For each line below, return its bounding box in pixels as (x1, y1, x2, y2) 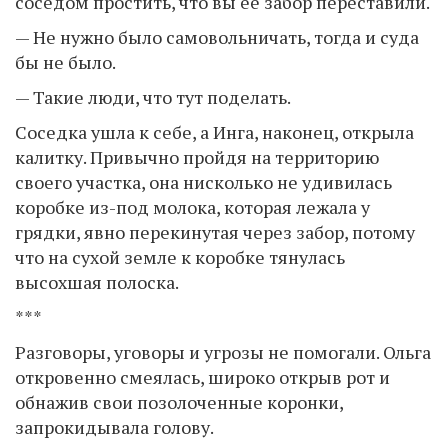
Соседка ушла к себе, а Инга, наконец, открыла (15, 119, 414, 144)
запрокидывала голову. (15, 414, 214, 439)
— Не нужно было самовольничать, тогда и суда (15, 24, 419, 49)
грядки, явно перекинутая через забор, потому (15, 219, 415, 244)
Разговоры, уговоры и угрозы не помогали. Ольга (15, 339, 431, 364)
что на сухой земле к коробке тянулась (15, 244, 345, 269)
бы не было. (15, 49, 116, 74)
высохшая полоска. (15, 269, 179, 294)
